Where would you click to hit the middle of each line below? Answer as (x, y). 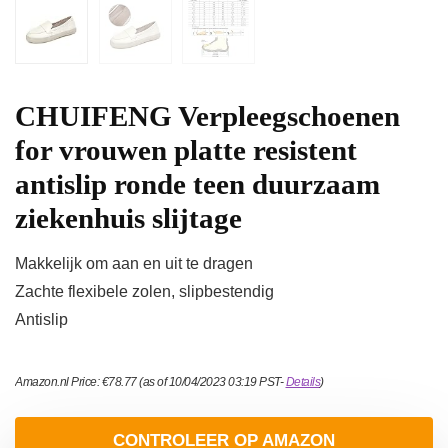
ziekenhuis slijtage (128, 218)
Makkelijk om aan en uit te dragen (134, 264)
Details (302, 382)
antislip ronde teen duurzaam (197, 184)
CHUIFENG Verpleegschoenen (207, 116)
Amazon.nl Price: (58, 382)
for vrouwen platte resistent (186, 150)
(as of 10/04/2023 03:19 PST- (211, 382)
